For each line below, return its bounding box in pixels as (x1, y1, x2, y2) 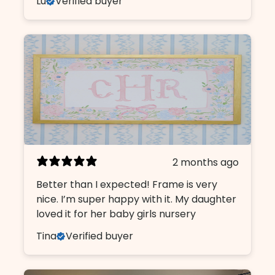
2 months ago (172, 155, 239, 169)
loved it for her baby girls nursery (36, 206, 196, 221)
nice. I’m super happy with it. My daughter (36, 192, 237, 206)
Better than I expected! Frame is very (36, 177, 218, 192)
